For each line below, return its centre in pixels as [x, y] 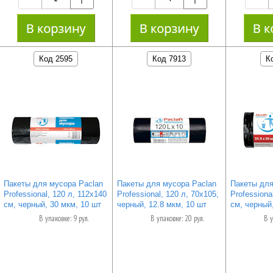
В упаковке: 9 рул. [63, 219]
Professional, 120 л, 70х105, [168, 194]
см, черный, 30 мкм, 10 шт [52, 204]
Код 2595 [56, 58]
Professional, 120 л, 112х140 [55, 194]
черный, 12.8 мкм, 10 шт [161, 204]
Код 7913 [169, 58]
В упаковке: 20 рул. [177, 219]
